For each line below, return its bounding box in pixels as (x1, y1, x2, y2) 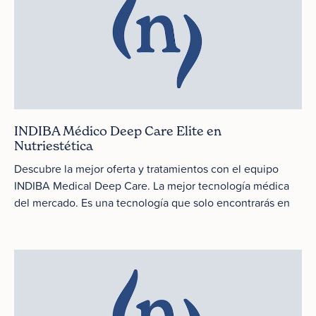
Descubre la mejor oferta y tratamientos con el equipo (14, 161, 279, 176)
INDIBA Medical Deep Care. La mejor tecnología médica (14, 178, 289, 193)
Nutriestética (14, 138, 93, 153)
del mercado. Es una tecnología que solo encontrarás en (14, 195, 290, 210)
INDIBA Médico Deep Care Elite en (14, 123, 221, 138)
